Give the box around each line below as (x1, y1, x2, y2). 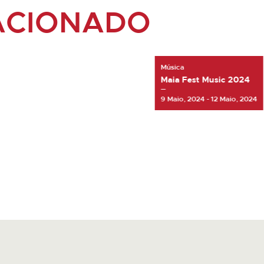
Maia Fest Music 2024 (160, 76, 250, 85)
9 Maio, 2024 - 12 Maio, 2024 (160, 95, 258, 103)
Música (160, 64, 184, 71)
